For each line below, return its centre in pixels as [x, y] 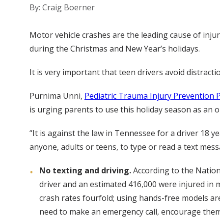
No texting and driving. [85, 170]
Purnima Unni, [57, 96]
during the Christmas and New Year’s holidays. [115, 49]
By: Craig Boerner [62, 7]
